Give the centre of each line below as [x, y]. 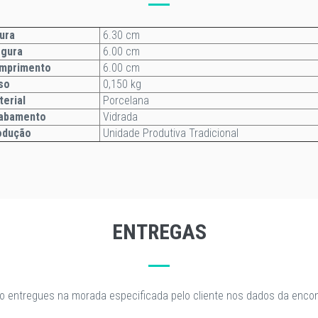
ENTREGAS [159, 232]
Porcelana [125, 100]
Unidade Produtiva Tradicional [169, 133]
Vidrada [119, 117]
